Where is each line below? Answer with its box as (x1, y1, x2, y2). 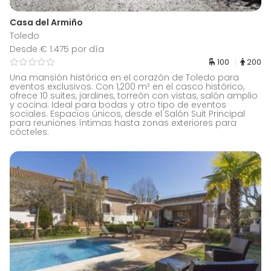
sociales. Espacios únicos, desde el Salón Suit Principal (10, 108, 245, 120)
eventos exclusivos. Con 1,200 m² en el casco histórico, (10, 80, 244, 93)
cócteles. (10, 126, 49, 139)
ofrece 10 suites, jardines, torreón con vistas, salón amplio (10, 90, 258, 102)
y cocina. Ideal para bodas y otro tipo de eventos (10, 99, 226, 111)
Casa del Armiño (10, 16, 83, 29)
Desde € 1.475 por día (10, 43, 104, 56)
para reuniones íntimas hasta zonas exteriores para (10, 117, 237, 129)
